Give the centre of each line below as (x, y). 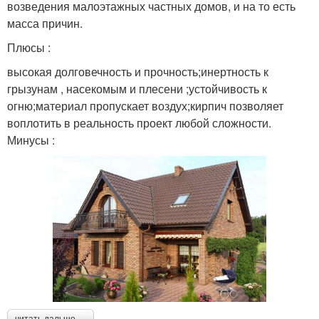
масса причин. (45, 23)
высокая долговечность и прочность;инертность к (138, 71)
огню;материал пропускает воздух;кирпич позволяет (145, 105)
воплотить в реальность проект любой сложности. (139, 122)
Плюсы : (29, 47)
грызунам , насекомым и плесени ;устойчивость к (137, 88)
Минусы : (31, 140)
